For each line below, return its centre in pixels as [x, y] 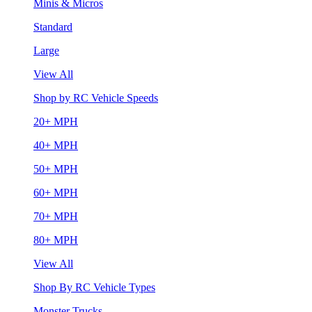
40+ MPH [56, 145]
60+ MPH [56, 192]
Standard [53, 26]
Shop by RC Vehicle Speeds [96, 97]
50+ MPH [56, 169]
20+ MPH [56, 121]
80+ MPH [56, 240]
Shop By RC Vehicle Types [94, 287]
